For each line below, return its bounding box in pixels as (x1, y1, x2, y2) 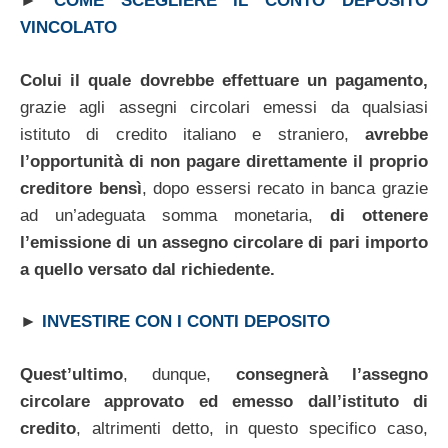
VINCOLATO (20, 18, 117, 38)
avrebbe (365, 124, 428, 144)
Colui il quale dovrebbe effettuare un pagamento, (20, 70, 428, 90)
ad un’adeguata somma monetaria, (20, 205, 330, 225)
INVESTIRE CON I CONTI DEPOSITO (42, 312, 330, 332)
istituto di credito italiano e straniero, (20, 124, 365, 144)
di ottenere (330, 205, 428, 225)
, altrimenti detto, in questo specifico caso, (76, 418, 428, 438)
